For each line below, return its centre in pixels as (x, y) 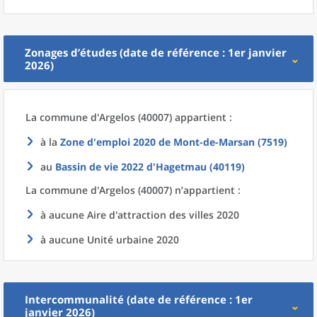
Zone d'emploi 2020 (108, 142)
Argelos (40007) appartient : (166, 117)
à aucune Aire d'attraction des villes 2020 (140, 215)
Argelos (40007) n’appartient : (170, 190)
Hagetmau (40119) (200, 167)
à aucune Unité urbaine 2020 (110, 240)
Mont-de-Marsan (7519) (230, 142)
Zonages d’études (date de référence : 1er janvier (156, 52)
